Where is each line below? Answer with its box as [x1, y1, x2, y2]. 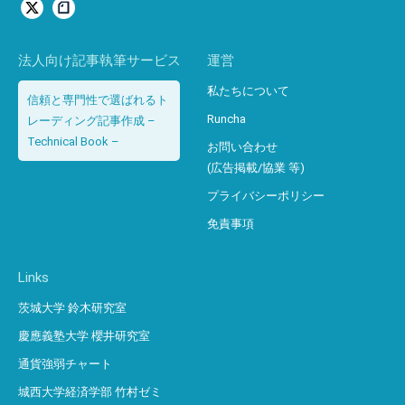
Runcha [207, 112, 246, 127]
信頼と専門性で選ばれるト [27, 93, 168, 108]
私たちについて [207, 84, 289, 99]
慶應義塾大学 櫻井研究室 [18, 329, 150, 344]
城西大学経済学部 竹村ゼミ [18, 385, 162, 400]
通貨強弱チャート [18, 357, 112, 372]
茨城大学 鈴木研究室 [18, 301, 127, 316]
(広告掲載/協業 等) [207, 161, 305, 175]
